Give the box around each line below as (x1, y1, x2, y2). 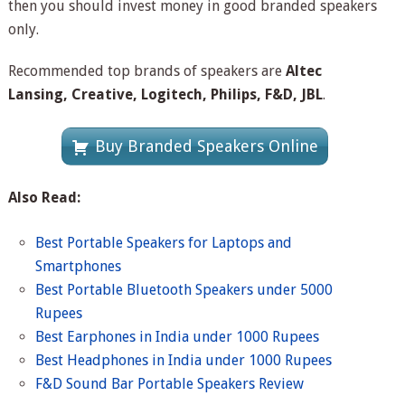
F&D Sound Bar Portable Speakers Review (35, 375, 305, 393)
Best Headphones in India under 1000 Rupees (35, 352, 333, 370)
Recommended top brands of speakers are (7, 62, 286, 80)
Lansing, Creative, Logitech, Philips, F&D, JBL (7, 86, 323, 104)
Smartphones (35, 258, 122, 276)
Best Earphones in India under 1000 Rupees (35, 328, 320, 346)
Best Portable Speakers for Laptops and (35, 234, 293, 252)
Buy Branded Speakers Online (94, 137, 318, 156)
